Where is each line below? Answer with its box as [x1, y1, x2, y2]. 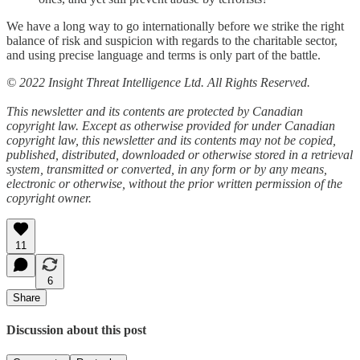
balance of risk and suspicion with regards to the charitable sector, [6, 33, 337, 47]
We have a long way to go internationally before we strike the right [6, 18, 344, 33]
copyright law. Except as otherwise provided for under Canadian [6, 118, 335, 133]
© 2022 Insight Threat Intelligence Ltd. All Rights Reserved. [6, 75, 310, 89]
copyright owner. [6, 190, 92, 205]
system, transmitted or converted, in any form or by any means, [6, 162, 327, 176]
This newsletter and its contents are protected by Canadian [6, 104, 303, 118]
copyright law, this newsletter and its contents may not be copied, [6, 133, 336, 147]
